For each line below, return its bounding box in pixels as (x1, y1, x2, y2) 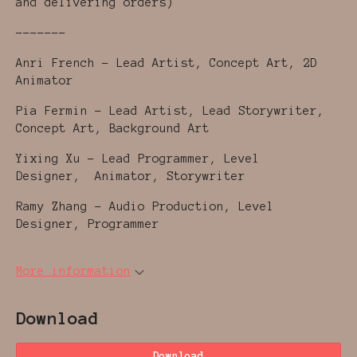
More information (16, 265, 131, 278)
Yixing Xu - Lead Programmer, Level (16, 152, 260, 166)
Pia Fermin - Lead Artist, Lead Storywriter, (16, 104, 324, 118)
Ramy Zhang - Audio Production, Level (16, 200, 274, 214)
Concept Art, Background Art (16, 122, 210, 135)
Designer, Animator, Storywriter (16, 170, 245, 183)
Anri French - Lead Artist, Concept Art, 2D (16, 57, 317, 70)
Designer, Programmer (16, 218, 159, 231)
